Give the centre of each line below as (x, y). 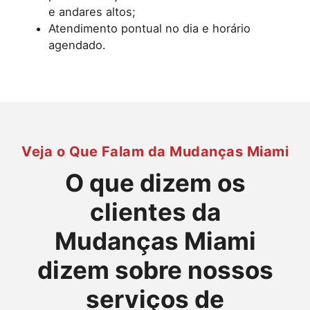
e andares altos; (92, 11)
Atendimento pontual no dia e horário (149, 28)
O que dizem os (155, 182)
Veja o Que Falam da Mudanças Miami (155, 151)
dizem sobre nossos (155, 270)
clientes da (155, 211)
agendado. (77, 45)
